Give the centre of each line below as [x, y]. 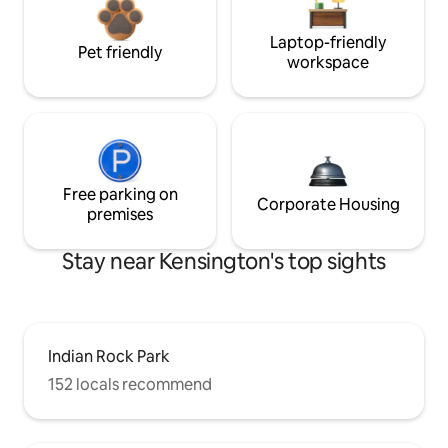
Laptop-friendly [328, 42]
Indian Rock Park [109, 356]
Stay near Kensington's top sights [224, 261]
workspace [328, 62]
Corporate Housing [328, 204]
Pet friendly [120, 52]
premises [120, 214]
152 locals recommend [130, 384]
